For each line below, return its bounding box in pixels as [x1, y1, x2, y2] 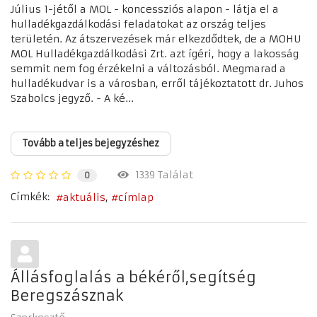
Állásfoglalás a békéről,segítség [11, 267, 256, 286]
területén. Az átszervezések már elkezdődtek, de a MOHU [11, 33, 301, 46]
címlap [118, 190, 154, 204]
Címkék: [11, 190, 50, 204]
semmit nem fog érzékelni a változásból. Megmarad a [11, 62, 286, 76]
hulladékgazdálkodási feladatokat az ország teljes [11, 18, 266, 31]
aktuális [63, 190, 105, 204]
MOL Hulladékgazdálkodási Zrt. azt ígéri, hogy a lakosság [11, 47, 299, 61]
